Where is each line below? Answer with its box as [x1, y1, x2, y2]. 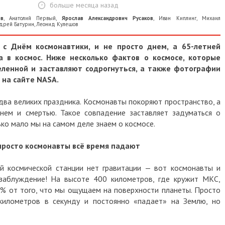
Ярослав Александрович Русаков [61, 14, 154, 22]
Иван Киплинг [159, 14, 196, 22]
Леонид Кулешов [36, 20, 78, 28]
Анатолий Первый [9, 14, 56, 22]
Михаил [202, 14, 221, 22]
